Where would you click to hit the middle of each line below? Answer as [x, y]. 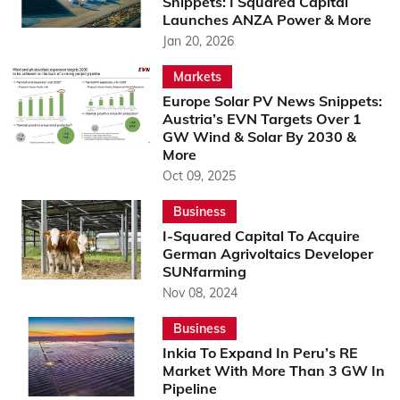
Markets [197, 77]
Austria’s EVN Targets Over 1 [262, 119]
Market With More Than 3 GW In [273, 371]
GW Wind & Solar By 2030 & [259, 137]
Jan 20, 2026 [198, 41]
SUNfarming [204, 271]
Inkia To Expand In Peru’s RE [260, 353]
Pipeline [189, 388]
